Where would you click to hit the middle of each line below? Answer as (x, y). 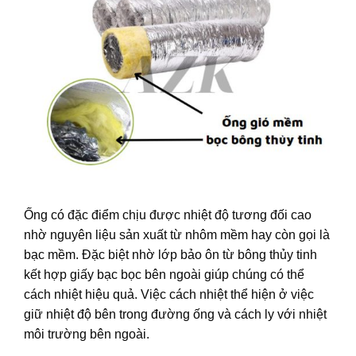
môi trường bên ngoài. (87, 334)
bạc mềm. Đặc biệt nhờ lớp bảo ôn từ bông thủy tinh (170, 254)
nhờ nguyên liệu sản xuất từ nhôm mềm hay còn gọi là (177, 234)
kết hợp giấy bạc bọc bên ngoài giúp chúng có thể (164, 274)
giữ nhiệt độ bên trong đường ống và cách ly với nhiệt (175, 314)
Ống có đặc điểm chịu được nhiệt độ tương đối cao (168, 215)
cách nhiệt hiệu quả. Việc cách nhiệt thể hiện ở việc (169, 294)
